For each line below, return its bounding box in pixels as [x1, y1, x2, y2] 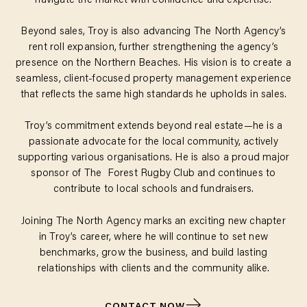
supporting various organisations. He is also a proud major [17, 153, 290, 164]
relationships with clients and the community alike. [37, 263, 270, 274]
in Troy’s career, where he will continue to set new [38, 232, 269, 243]
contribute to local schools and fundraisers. [53, 184, 254, 195]
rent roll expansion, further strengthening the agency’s [28, 42, 278, 53]
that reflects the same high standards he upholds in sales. [20, 90, 287, 101]
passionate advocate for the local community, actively [29, 137, 278, 148]
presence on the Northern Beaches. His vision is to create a [16, 58, 291, 69]
